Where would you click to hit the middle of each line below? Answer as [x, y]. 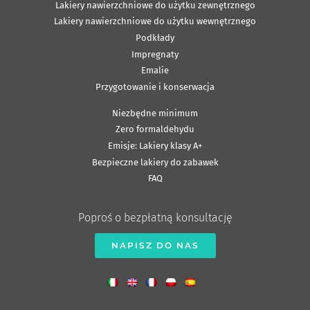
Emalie [155, 71]
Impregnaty [155, 54]
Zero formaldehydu [155, 129]
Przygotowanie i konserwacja [155, 86]
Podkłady [155, 37]
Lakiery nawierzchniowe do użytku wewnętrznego [155, 21]
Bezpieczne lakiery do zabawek [155, 162]
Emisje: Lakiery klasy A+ [155, 145]
